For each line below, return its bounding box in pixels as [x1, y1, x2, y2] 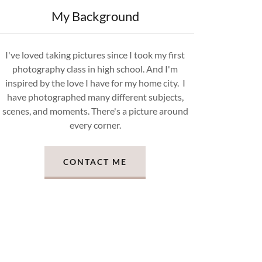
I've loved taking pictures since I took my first [5, 49, 185, 60]
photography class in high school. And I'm [12, 63, 178, 74]
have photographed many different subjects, [6, 91, 184, 102]
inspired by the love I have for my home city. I [5, 77, 185, 88]
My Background [51, 8, 139, 24]
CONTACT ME [63, 156, 127, 167]
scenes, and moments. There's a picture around [2, 105, 188, 116]
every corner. [69, 119, 121, 130]
